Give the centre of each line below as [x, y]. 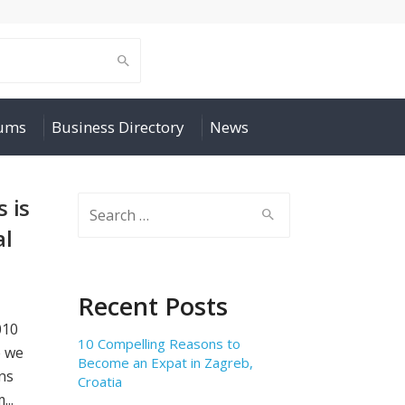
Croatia [100, 381]
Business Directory [118, 127]
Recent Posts [153, 306]
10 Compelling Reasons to [159, 344]
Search [101, 204]
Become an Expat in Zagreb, [165, 363]
